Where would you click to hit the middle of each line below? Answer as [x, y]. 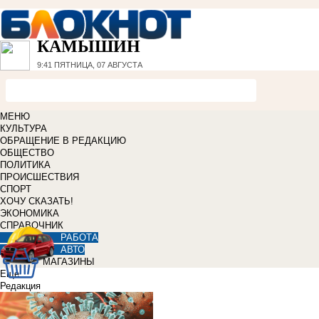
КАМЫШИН [89, 47]
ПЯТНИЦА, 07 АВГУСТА [97, 65]
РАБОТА [79, 238]
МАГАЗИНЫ [69, 262]
